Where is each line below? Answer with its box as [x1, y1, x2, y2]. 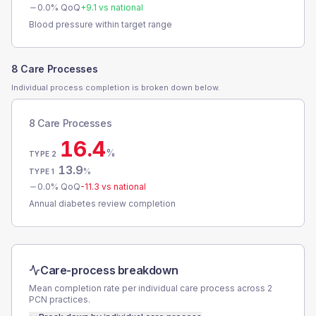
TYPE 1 [29, 167, 55, 176]
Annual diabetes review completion [29, 198, 176, 209]
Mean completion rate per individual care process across [29, 283, 267, 293]
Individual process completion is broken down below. [11, 83, 220, 92]
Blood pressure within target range [29, 19, 172, 30]
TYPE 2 [29, 150, 57, 158]
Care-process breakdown [40, 263, 178, 277]
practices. [47, 294, 90, 305]
